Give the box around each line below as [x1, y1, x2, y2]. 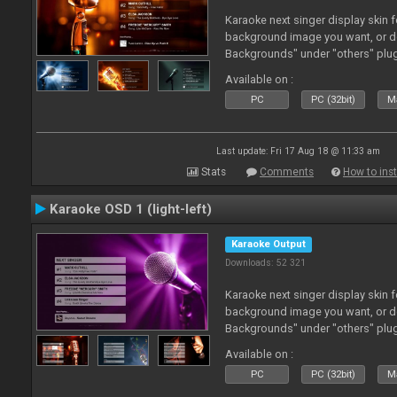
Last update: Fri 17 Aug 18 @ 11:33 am [215, 146, 380, 156]
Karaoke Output [231, 238, 307, 250]
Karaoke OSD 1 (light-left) [50, 201, 212, 217]
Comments [260, 166, 314, 178]
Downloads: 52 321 [225, 257, 307, 269]
